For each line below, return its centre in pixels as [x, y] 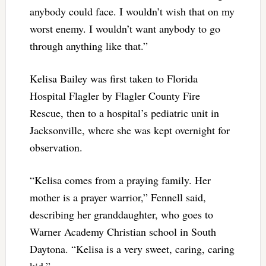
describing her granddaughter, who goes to [121, 215]
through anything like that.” [88, 46]
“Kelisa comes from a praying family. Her [120, 180]
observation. [56, 148]
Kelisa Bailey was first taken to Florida [113, 79]
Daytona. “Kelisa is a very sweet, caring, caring [132, 249]
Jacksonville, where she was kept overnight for [129, 130]
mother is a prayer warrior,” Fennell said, [118, 197]
